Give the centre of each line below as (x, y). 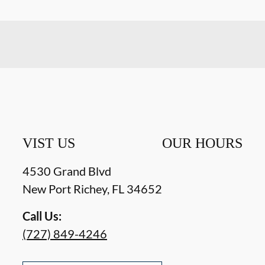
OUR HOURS (202, 143)
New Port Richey (65, 189)
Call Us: (42, 216)
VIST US (49, 143)
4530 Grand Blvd (67, 171)
